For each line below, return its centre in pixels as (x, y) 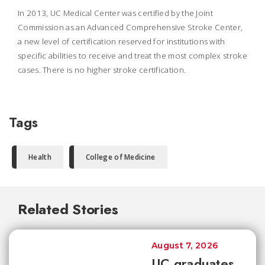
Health (40, 157)
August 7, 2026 (185, 245)
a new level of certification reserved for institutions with (122, 41)
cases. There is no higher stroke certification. (102, 70)
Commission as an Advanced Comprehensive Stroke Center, (130, 27)
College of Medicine (120, 157)
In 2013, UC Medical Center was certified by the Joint (115, 13)
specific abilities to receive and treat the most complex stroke (132, 56)
